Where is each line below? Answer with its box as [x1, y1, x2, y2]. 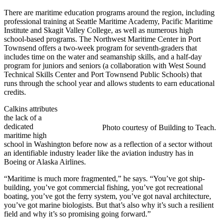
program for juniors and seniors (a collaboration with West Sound [4, 61, 206, 70]
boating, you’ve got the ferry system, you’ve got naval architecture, [4, 192, 211, 201]
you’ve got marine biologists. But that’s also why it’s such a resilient [4, 201, 214, 210]
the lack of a [4, 113, 42, 122]
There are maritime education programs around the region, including [4, 8, 215, 17]
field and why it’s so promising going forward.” [4, 210, 151, 219]
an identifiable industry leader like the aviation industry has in [4, 149, 193, 158]
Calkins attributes [4, 105, 57, 113]
